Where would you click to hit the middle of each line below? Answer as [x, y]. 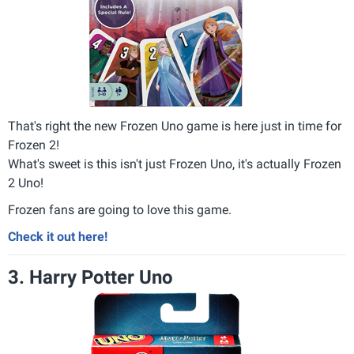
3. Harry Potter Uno [90, 277]
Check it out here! [58, 237]
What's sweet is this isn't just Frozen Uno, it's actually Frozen [175, 164]
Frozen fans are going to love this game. [120, 210]
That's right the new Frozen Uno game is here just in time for [175, 126]
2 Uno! [26, 183]
